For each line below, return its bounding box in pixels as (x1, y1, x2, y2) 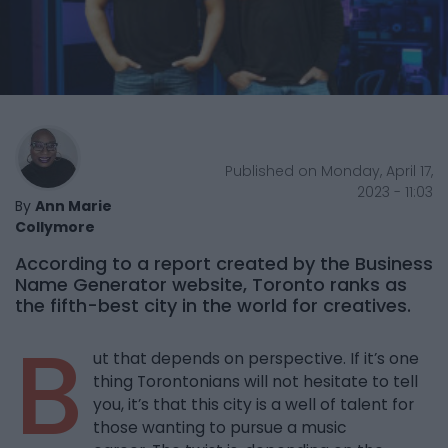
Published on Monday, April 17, (224, 160, 433, 181)
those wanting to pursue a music (93, 417, 347, 439)
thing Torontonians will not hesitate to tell (93, 371, 418, 393)
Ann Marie (35, 196, 112, 217)
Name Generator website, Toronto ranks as (15, 272, 407, 298)
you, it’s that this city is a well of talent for (93, 394, 414, 416)
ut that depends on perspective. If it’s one (93, 348, 419, 370)
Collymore (15, 217, 95, 238)
